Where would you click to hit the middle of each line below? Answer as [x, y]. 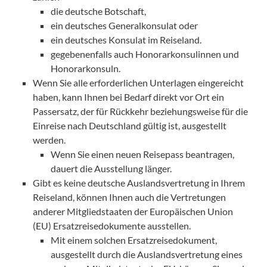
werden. [49, 140]
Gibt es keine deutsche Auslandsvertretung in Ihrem [139, 183]
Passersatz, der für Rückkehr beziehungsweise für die [140, 111]
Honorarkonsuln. [86, 68]
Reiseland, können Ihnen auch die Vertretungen [129, 197]
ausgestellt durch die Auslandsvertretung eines [147, 254]
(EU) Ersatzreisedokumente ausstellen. [112, 226]
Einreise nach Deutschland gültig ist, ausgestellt [130, 125]
